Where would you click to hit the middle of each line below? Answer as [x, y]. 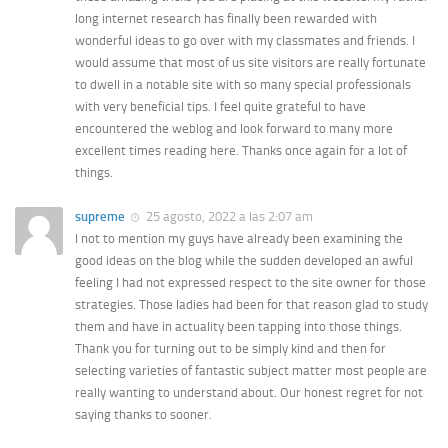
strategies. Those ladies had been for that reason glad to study [251, 304]
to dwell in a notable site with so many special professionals [243, 85]
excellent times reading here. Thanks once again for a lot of [241, 151]
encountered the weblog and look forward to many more [234, 129]
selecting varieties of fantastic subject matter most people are [251, 370]
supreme [100, 217]
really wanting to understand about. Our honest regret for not [249, 392]
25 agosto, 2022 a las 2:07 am [228, 217]
